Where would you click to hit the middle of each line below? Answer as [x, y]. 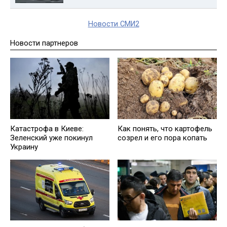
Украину [24, 147]
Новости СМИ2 [113, 24]
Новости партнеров [44, 43]
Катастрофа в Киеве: [47, 128]
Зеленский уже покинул [51, 138]
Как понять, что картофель [165, 128]
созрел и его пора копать [162, 138]
